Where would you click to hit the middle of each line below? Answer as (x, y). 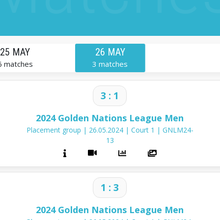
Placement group (55, 130)
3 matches (110, 64)
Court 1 (144, 130)
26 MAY (110, 52)
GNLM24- (178, 130)
